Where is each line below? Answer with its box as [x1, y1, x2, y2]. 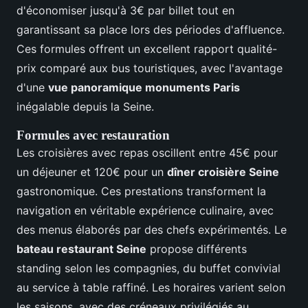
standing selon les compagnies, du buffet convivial [16, 261, 280, 276]
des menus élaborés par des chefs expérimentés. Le [16, 223, 287, 237]
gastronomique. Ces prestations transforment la [16, 184, 266, 199]
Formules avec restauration [16, 128, 170, 143]
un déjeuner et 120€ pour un [16, 165, 167, 179]
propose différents [146, 242, 247, 256]
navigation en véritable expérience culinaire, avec [16, 203, 274, 218]
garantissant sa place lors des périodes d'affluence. [16, 23, 285, 37]
